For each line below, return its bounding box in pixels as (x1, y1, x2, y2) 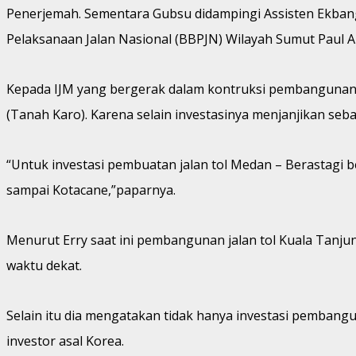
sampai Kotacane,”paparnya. (6, 180, 176, 199)
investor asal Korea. (6, 331, 124, 350)
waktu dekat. (6, 256, 82, 274)
